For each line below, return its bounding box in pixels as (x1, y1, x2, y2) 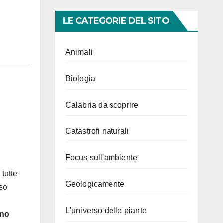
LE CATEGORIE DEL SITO (62, 15, 169, 26)
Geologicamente (65, 180, 125, 188)
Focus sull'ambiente (65, 153, 138, 162)
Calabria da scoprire (65, 101, 139, 109)
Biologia (65, 74, 96, 83)
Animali (65, 48, 93, 56)
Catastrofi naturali (65, 127, 129, 135)
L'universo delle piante (65, 206, 147, 215)
